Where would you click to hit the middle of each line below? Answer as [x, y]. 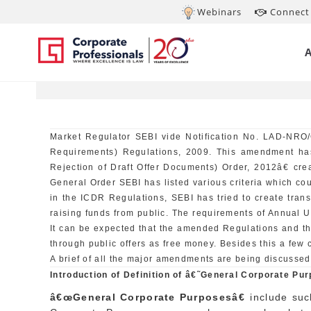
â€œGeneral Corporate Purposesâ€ [148, 297]
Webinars [219, 12]
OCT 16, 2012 [140, 48]
